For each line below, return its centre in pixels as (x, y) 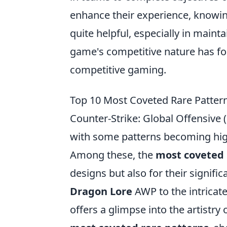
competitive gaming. (118, 70)
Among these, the (113, 155)
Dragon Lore (101, 191)
